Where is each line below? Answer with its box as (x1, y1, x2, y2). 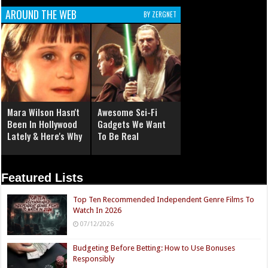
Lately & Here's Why (7, 129, 83, 142)
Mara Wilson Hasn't (7, 105, 80, 118)
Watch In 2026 (73, 205, 122, 215)
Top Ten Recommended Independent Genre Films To (73, 194, 255, 204)
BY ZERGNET (144, 9, 177, 19)
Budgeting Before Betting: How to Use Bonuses (73, 243, 236, 253)
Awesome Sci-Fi (98, 105, 158, 118)
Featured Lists (1, 170, 84, 184)
